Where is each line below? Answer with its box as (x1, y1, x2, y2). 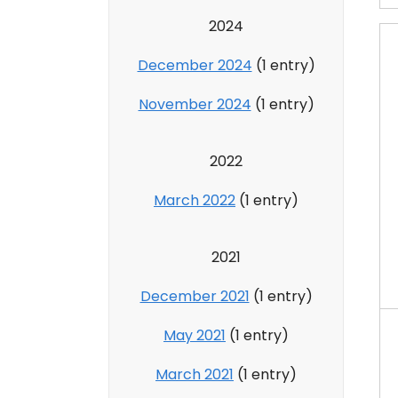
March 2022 (154, 189, 235, 211)
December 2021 (139, 285, 250, 306)
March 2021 (155, 363, 234, 385)
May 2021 (163, 324, 226, 346)
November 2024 (138, 93, 251, 115)
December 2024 (137, 54, 252, 76)
